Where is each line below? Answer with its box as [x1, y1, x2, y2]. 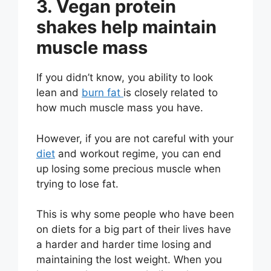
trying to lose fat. [36, 177, 119, 190]
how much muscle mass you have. [36, 102, 203, 114]
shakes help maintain [36, 16, 217, 38]
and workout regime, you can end [55, 147, 221, 160]
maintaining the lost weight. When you [36, 253, 222, 266]
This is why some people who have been [36, 208, 234, 221]
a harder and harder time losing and [36, 238, 212, 251]
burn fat [82, 87, 123, 99]
